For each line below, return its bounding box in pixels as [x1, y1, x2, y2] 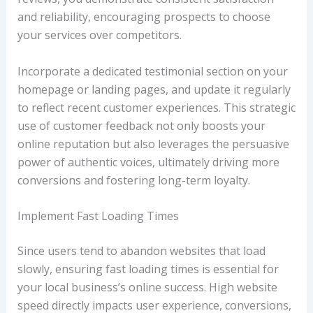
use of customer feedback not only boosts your [17, 117, 265, 133]
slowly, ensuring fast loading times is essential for [17, 261, 279, 277]
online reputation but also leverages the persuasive [17, 136, 289, 152]
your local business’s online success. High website [17, 279, 277, 296]
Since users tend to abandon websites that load [17, 243, 265, 259]
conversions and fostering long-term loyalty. [17, 172, 250, 188]
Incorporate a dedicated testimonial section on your [17, 63, 288, 79]
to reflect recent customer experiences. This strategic [17, 99, 296, 115]
